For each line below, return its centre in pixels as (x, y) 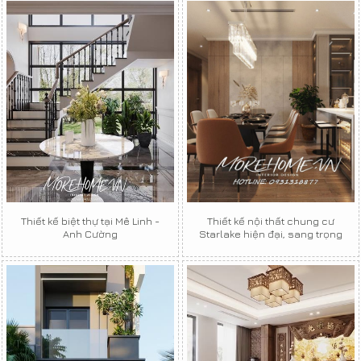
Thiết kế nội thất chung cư (271, 220)
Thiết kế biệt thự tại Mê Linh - (90, 220)
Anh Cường (90, 233)
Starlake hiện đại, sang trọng (271, 233)
